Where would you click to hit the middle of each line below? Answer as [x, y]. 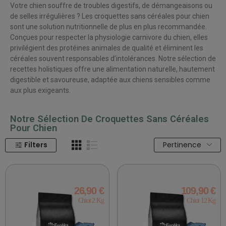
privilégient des [35, 48]
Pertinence [182, 145]
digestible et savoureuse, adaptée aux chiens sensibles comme [110, 79]
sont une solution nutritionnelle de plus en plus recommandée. [108, 26]
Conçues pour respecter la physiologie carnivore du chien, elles [109, 37]
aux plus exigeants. [40, 90]
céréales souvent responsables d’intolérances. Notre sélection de [113, 58]
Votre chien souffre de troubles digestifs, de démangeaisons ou [111, 5]
